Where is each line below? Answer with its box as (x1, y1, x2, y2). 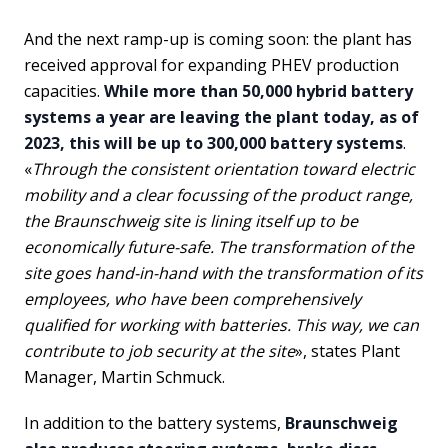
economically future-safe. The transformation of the (24, 236, 414, 259)
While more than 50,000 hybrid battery (104, 80, 413, 103)
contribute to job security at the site (24, 340, 295, 363)
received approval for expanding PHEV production (24, 54, 399, 77)
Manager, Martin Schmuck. (24, 366, 225, 389)
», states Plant (295, 340, 400, 363)
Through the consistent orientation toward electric (32, 158, 415, 181)
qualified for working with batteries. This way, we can (24, 314, 419, 337)
